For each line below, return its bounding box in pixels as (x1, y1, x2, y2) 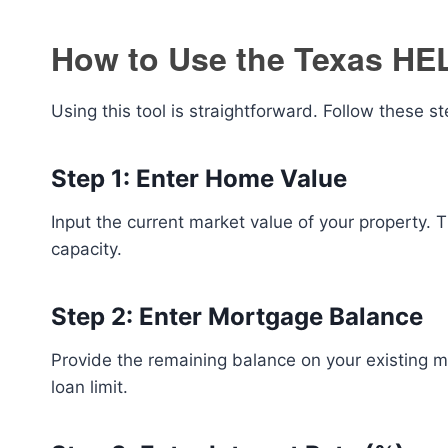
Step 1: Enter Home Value (51, 164, 347, 193)
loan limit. (51, 377, 128, 397)
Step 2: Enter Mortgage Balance (51, 302, 423, 331)
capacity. (51, 239, 122, 259)
